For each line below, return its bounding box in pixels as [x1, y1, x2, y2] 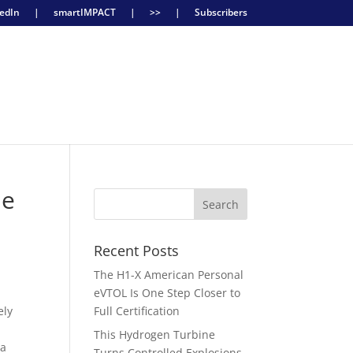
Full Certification [94, 303, 180, 318]
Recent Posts [94, 241, 180, 260]
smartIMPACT [53, 6, 116, 19]
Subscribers [194, 6, 247, 19]
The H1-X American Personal [94, 267, 244, 282]
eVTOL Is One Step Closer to [94, 285, 241, 300]
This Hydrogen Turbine [94, 327, 216, 342]
